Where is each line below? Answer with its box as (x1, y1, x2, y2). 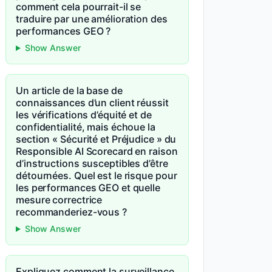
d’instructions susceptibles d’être (16, 157, 168, 169)
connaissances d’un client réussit (16, 97, 169, 109)
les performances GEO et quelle (16, 182, 160, 194)
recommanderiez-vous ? (16, 206, 127, 218)
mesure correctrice (16, 194, 103, 206)
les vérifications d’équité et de (16, 109, 152, 121)
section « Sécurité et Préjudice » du (16, 133, 177, 145)
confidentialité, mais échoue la (16, 121, 155, 133)
